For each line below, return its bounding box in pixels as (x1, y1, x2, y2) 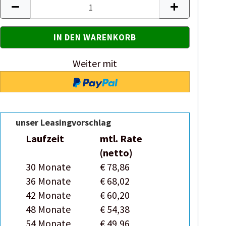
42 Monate (26, 189, 71, 201)
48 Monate (26, 203, 71, 215)
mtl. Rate (100, 132, 143, 145)
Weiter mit (73, 57, 118, 70)
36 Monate (26, 175, 71, 187)
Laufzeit (26, 132, 65, 145)
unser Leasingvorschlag (16, 117, 111, 128)
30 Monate (26, 160, 71, 173)
